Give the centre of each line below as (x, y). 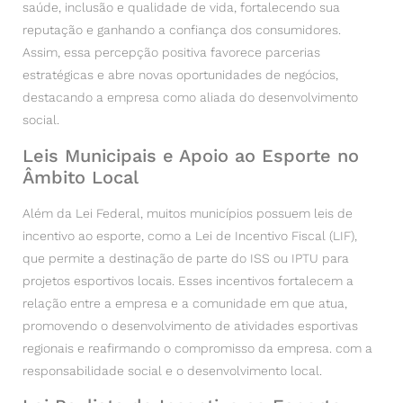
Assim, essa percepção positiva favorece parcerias (171, 53)
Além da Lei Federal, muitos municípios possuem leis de (188, 213)
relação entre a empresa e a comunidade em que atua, (185, 303)
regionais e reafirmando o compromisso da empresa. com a (197, 348)
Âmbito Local (81, 177)
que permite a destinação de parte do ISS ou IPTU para (186, 258)
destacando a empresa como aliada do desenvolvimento (190, 98)
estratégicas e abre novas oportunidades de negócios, (180, 75)
